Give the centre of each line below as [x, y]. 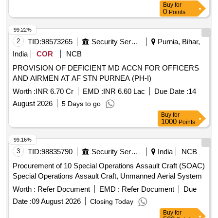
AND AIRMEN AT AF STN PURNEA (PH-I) [82, 78]
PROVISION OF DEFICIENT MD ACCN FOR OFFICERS [106, 68]
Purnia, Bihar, [178, 42]
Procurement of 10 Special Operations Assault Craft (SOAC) [109, 166]
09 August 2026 [56, 201]
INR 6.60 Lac [124, 91]
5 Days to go [81, 104]
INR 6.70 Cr [54, 91]
